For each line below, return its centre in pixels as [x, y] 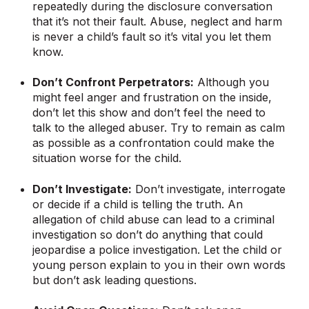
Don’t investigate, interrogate [209, 189]
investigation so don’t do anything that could [148, 234]
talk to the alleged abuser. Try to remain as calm [159, 128]
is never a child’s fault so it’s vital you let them [152, 37]
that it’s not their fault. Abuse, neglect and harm [158, 22]
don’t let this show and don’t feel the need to [149, 113]
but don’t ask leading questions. [115, 280]
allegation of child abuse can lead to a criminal [154, 219]
